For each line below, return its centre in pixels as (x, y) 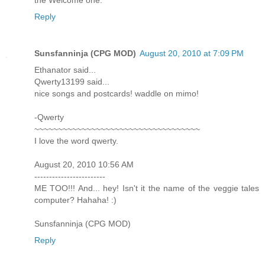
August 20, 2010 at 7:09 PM (192, 54)
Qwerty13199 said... (72, 82)
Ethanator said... (65, 70)
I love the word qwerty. (76, 141)
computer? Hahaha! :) (75, 200)
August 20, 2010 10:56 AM (84, 165)
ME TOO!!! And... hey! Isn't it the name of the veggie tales (147, 188)
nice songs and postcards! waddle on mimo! (117, 94)
